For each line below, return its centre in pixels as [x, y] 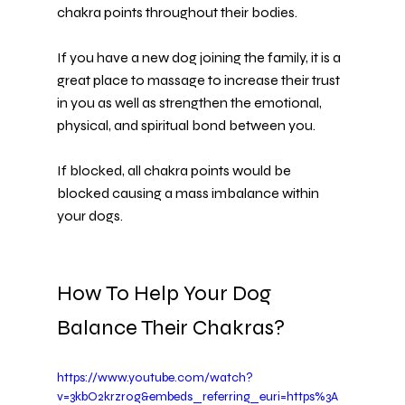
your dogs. [89, 216]
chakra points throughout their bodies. [177, 13]
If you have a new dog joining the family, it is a [200, 58]
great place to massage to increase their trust [199, 80]
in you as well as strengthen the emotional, [190, 103]
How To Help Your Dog [166, 294]
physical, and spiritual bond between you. [186, 126]
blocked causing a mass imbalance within [189, 193]
